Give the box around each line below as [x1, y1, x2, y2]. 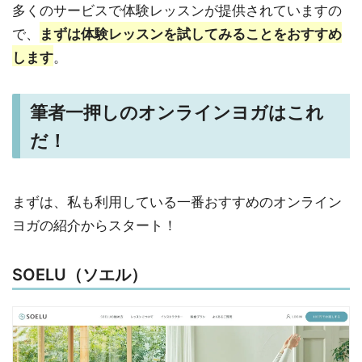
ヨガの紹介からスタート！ [12, 217, 177, 234]
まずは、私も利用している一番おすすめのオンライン [12, 193, 342, 210]
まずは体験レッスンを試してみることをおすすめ [40, 25, 342, 42]
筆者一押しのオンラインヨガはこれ [30, 102, 324, 124]
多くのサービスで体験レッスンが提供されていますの [12, 2, 342, 19]
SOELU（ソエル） [12, 265, 147, 285]
